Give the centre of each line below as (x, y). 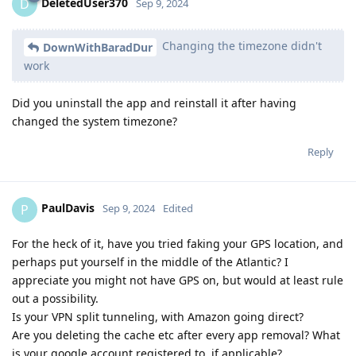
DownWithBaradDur (98, 47)
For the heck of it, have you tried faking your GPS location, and (178, 243)
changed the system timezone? (95, 121)
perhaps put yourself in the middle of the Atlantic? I (150, 261)
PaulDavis (68, 208)
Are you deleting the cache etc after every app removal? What (176, 335)
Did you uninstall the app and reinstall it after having (154, 103)
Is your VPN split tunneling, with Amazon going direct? (158, 316)
